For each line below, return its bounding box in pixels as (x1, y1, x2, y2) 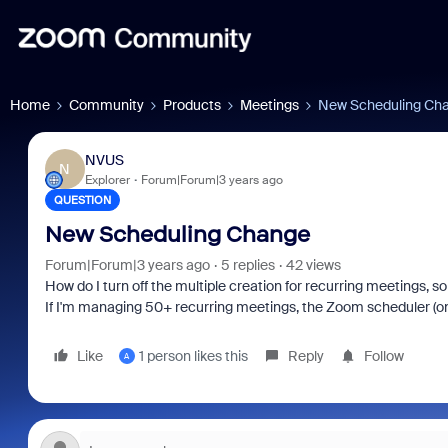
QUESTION (53, 193, 111, 207)
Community (69, 96, 144, 114)
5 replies (220, 256, 275, 274)
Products (163, 96, 221, 114)
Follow (363, 347, 404, 365)
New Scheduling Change (44, 221, 310, 248)
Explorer (84, 171, 130, 188)
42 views (285, 256, 341, 274)
